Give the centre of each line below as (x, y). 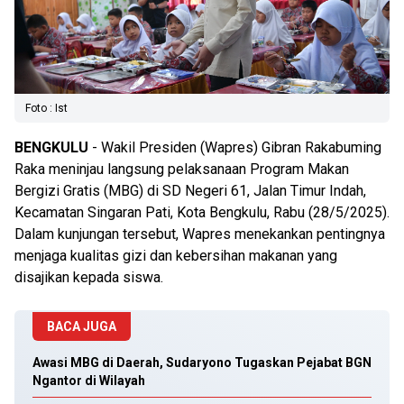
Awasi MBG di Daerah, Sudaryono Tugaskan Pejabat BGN (202, 363)
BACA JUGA (82, 326)
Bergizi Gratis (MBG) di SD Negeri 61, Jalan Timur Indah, (190, 191)
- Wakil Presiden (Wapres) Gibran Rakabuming (235, 147)
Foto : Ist (46, 108)
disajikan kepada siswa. (89, 277)
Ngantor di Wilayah (89, 381)
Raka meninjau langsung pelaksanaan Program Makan (182, 169)
